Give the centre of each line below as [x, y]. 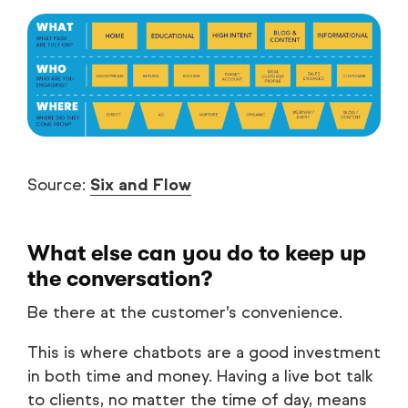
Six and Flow [141, 184]
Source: [59, 184]
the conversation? [120, 278]
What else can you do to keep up [197, 253]
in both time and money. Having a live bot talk [200, 376]
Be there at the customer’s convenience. [185, 312]
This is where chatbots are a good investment [204, 352]
